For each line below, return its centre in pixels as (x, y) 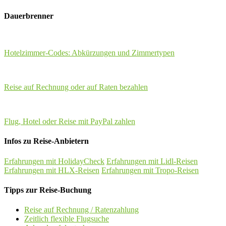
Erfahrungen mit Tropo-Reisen (150, 170)
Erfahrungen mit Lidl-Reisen (152, 161)
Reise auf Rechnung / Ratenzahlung (81, 210)
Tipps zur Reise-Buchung (48, 190)
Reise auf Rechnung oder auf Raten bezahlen (76, 87)
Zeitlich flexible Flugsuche (67, 219)
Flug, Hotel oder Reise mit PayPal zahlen (70, 121)
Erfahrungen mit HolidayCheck (54, 161)
